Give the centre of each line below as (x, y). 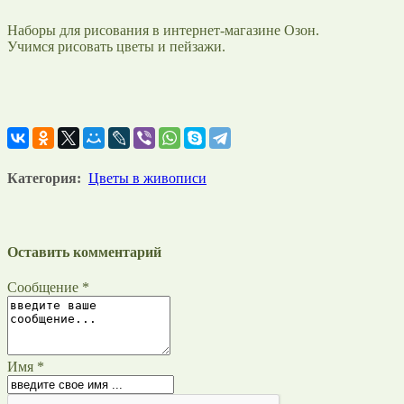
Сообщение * (48, 287)
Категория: (44, 178)
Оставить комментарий (84, 252)
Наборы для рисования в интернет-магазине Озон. (163, 30)
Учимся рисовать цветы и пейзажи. (116, 46)
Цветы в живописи (147, 178)
